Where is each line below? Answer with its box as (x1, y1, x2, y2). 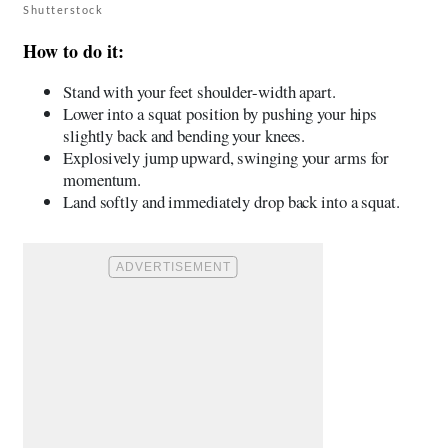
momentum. (63, 167, 142, 191)
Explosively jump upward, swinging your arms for (63, 145, 390, 169)
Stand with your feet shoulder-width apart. (63, 79, 336, 103)
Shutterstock (23, 2, 103, 16)
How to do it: (23, 37, 124, 64)
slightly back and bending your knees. (63, 123, 306, 147)
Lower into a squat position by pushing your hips (63, 101, 378, 125)
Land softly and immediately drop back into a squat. (63, 189, 400, 213)
